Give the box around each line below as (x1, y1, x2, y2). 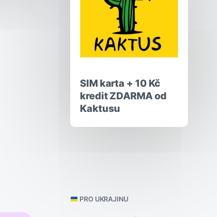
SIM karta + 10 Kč (80, 77, 161, 90)
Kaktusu (80, 103, 121, 115)
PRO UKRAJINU (77, 195, 129, 203)
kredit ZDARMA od (80, 90, 167, 102)
